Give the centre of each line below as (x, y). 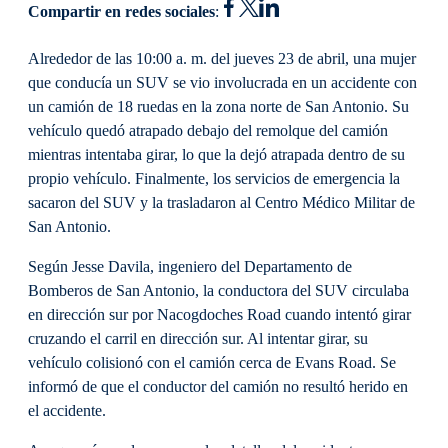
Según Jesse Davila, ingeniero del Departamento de (190, 266)
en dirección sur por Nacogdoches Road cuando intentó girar (219, 314)
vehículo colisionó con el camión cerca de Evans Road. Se (212, 362)
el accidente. (67, 410)
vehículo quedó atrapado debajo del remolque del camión (208, 130)
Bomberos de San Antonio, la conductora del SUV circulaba (218, 290)
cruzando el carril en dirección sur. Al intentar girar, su (198, 338)
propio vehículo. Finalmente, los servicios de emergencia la (214, 178)
